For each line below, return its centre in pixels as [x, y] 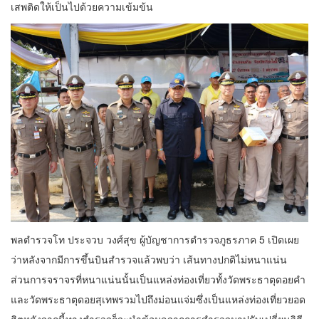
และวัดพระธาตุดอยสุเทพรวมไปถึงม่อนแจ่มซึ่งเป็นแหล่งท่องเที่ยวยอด [158, 299]
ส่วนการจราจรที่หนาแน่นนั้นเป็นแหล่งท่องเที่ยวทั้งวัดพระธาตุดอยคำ [158, 279]
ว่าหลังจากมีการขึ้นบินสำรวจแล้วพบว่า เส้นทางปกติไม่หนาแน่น [149, 259]
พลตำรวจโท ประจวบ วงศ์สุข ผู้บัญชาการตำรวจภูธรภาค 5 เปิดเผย [155, 239]
